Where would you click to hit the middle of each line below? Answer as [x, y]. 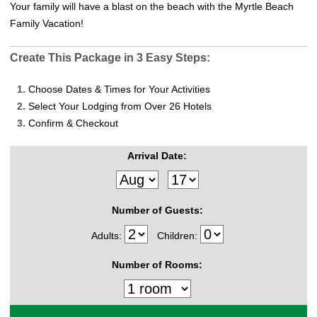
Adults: [108, 236]
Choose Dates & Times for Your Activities [118, 90]
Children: [178, 236]
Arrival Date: [157, 156]
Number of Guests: [157, 211]
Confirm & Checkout [72, 123]
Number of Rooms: [157, 265]
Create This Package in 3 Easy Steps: [110, 58]
